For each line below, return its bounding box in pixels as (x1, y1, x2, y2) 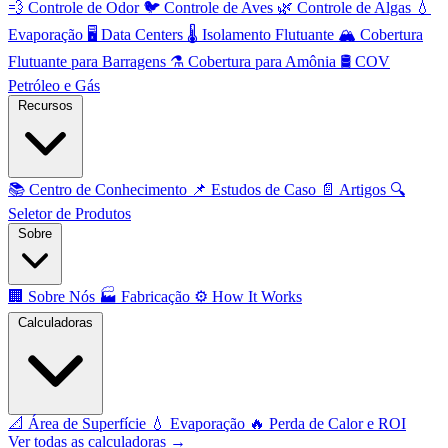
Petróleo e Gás (8, 77, 100, 94)
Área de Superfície (24, 415, 150, 432)
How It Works (208, 288, 302, 305)
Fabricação (117, 288, 194, 305)
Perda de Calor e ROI (265, 415, 406, 432)
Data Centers (97, 26, 187, 43)
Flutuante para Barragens (8, 53, 170, 70)
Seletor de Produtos (8, 205, 131, 222)
